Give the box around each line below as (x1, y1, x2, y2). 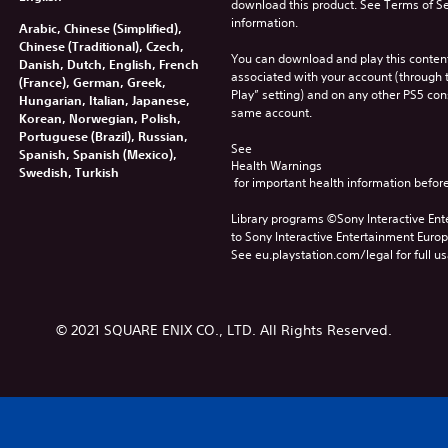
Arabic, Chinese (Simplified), (18, 19, 182, 36)
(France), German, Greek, (18, 73, 166, 90)
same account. (230, 103, 312, 121)
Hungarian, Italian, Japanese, (18, 91, 190, 108)
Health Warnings (230, 156, 322, 174)
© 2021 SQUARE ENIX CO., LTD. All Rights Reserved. (55, 320, 392, 339)
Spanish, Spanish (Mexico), (18, 145, 177, 162)
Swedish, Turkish (18, 163, 119, 180)
